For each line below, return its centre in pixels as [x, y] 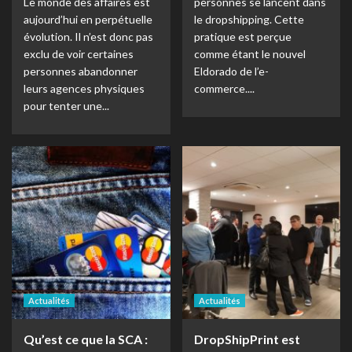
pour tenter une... [66, 106]
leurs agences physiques [84, 88]
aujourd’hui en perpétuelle [88, 19]
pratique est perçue [242, 37]
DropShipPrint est [247, 339]
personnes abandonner [81, 71]
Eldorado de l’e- [231, 71]
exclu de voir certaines [79, 54]
